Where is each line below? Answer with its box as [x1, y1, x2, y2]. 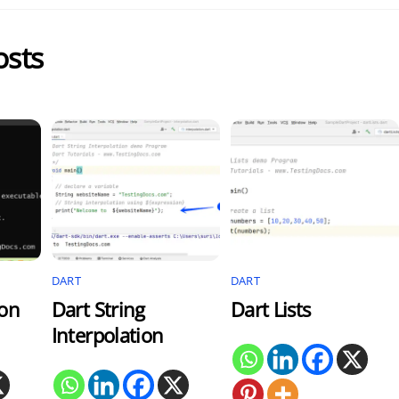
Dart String [51, 296, 145, 322]
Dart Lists [230, 296, 311, 322]
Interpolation [51, 322, 164, 348]
